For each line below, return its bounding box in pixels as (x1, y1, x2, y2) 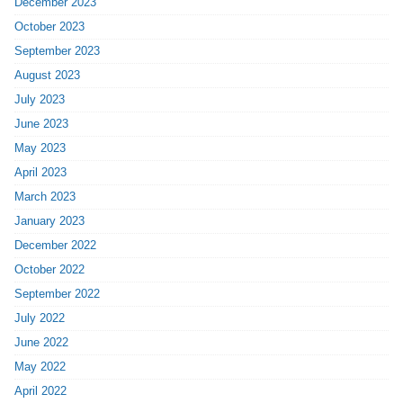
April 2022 (14, 384, 67, 399)
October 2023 (14, 20, 85, 34)
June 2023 (14, 117, 69, 131)
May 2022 (14, 360, 67, 374)
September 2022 (14, 287, 101, 301)
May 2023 (14, 141, 67, 156)
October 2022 (14, 263, 85, 277)
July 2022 (14, 311, 66, 326)
